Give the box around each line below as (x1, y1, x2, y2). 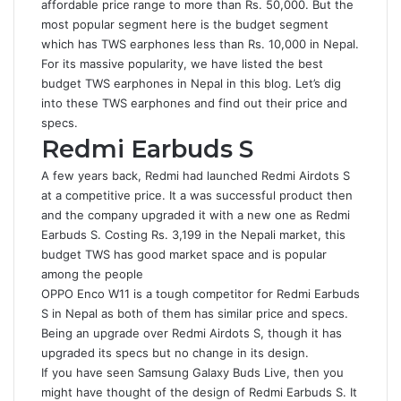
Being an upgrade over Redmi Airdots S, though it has (41, 326, 342, 340)
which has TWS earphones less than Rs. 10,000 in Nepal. (41, 37, 359, 51)
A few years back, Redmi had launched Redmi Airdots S (41, 168, 350, 183)
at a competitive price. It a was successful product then (41, 188, 353, 202)
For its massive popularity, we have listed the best (41, 56, 323, 71)
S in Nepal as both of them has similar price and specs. (41, 306, 348, 320)
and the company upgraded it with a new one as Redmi (41, 208, 350, 222)
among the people (41, 267, 143, 281)
